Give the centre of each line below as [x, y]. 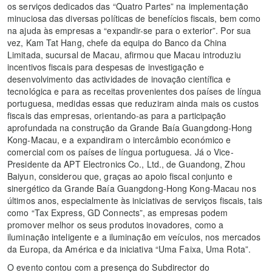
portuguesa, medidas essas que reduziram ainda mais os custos [133, 104]
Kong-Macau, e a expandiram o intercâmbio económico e [119, 140]
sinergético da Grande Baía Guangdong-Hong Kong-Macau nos [132, 189]
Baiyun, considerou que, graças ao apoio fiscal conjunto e [120, 176]
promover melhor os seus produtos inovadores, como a [116, 225]
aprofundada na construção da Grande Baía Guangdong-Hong [130, 128]
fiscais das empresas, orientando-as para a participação [117, 116]
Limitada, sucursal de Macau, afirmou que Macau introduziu [124, 55]
